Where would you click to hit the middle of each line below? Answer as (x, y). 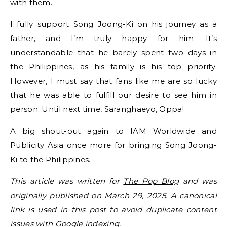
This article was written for (67, 181)
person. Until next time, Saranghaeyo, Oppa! (97, 109)
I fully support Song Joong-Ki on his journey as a (113, 24)
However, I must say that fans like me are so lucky (113, 81)
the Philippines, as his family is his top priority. (113, 67)
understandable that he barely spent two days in (113, 53)
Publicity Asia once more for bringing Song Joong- (113, 145)
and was (198, 181)
